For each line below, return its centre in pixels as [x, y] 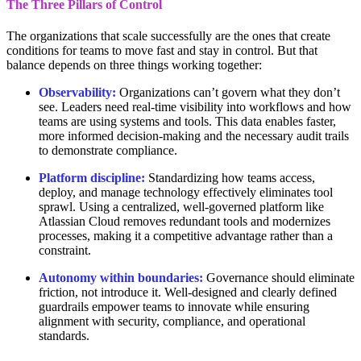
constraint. [65, 251]
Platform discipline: [93, 178]
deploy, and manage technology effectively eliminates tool [186, 193]
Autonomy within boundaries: [122, 278]
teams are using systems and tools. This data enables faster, [187, 122]
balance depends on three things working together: [134, 65]
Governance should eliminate [280, 278]
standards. [64, 336]
